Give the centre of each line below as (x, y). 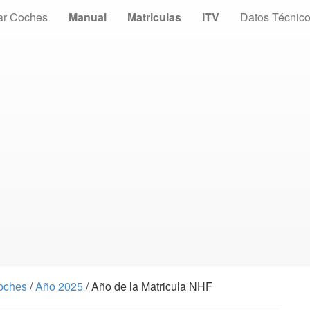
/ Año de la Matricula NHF (148, 286)
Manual (88, 17)
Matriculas (154, 17)
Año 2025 (59, 286)
